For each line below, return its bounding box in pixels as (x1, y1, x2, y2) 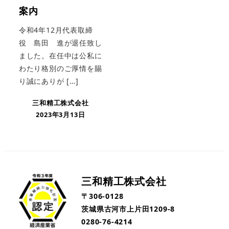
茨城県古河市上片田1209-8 (81, 204, 175, 214)
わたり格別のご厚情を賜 (18, 63, 102, 74)
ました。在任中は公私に (18, 51, 102, 61)
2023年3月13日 (36, 110, 85, 120)
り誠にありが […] (18, 76, 79, 86)
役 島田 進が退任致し (18, 38, 102, 48)
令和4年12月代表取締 (18, 25, 93, 35)
